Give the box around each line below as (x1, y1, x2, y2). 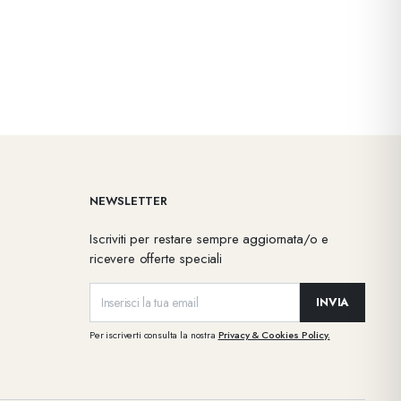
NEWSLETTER (90, 192, 167, 209)
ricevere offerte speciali (90, 249, 222, 269)
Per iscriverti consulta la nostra (90, 328, 218, 342)
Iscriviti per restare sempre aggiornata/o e (90, 229, 329, 249)
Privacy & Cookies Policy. (218, 328, 330, 342)
